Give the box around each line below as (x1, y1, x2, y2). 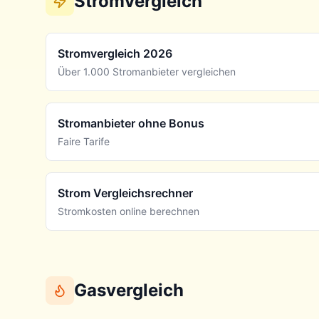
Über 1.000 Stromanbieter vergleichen (58, 66, 236, 78)
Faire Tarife (58, 135, 110, 147)
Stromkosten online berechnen (58, 205, 199, 217)
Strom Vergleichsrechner (58, 186, 193, 200)
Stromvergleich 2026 (58, 46, 172, 61)
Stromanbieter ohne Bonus (58, 116, 204, 130)
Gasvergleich (74, 280, 184, 300)
